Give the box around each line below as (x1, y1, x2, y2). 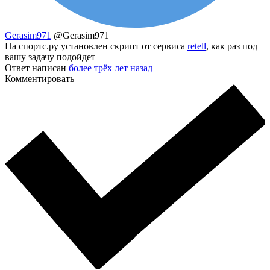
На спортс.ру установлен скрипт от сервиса (5, 40, 187, 51)
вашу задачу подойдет (5, 51, 95, 62)
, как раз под (206, 40, 257, 51)
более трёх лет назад (69, 62, 152, 73)
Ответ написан (5, 62, 69, 73)
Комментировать (5, 73, 74, 84)
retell (187, 40, 206, 51)
